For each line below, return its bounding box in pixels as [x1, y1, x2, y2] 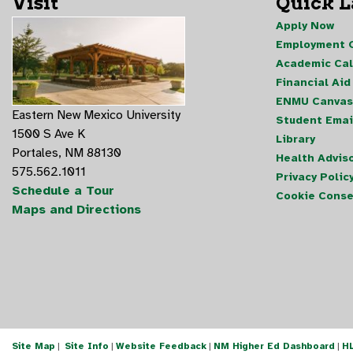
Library [275, 132, 315, 146]
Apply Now [275, 18, 334, 32]
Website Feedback [116, 340, 206, 351]
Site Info [65, 340, 109, 351]
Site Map [12, 340, 55, 351]
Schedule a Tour [12, 182, 114, 199]
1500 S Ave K [12, 125, 85, 142]
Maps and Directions [12, 201, 141, 217]
